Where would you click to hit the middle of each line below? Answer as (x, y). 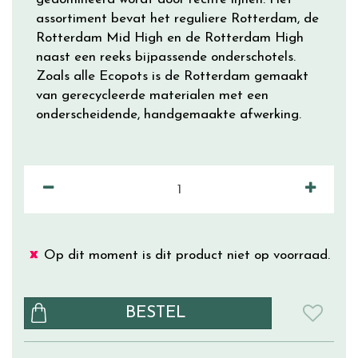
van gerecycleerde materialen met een (152, 95)
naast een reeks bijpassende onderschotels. (166, 57)
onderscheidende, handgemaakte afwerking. (169, 115)
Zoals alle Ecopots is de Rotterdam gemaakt (172, 76)
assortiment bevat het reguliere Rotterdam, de (177, 19)
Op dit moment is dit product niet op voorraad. (187, 255)
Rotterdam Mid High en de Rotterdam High (170, 38)
